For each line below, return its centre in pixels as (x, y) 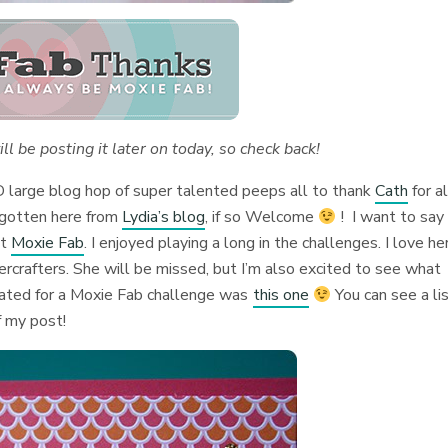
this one (280, 295)
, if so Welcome (262, 217)
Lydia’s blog (164, 217)
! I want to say (390, 217)
